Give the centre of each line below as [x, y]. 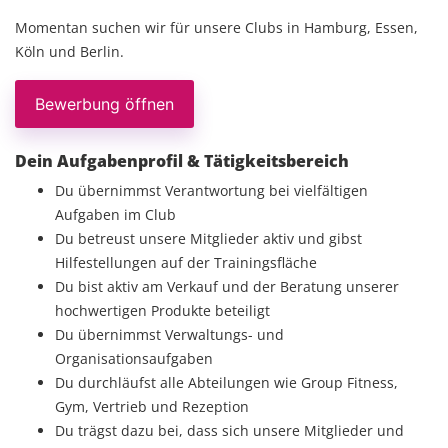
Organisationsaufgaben [134, 358]
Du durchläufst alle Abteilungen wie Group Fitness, [226, 382]
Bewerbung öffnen [104, 104]
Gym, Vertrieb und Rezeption [152, 406]
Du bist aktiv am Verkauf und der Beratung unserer [227, 286]
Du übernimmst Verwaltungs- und [169, 334]
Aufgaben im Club [115, 214]
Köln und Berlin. [69, 51]
